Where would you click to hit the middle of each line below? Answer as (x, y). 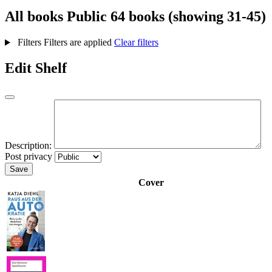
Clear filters (136, 42)
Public (87, 17)
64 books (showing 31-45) (188, 17)
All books (36, 17)
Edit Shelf (36, 68)
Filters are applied (79, 42)
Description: (28, 146)
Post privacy (29, 157)
